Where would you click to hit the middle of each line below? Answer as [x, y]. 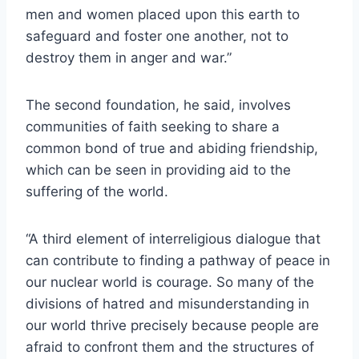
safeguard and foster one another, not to [157, 36]
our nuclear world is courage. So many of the [170, 282]
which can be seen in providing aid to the [158, 170]
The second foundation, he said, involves [158, 105]
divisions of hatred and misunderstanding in [167, 304]
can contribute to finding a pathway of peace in [178, 261]
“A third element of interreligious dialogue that [173, 239]
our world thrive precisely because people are [172, 326]
